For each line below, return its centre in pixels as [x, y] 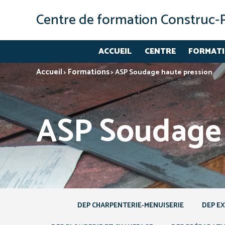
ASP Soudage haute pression [164, 73]
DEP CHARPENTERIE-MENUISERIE [130, 206]
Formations [89, 72]
